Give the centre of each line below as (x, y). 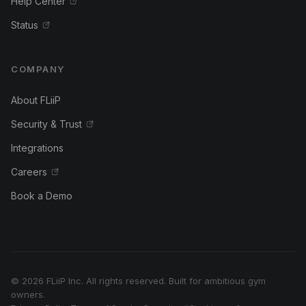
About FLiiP (36, 100)
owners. (28, 295)
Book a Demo (42, 196)
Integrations (37, 148)
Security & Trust (46, 124)
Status (25, 25)
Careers (29, 172)
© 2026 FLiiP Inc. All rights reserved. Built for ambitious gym (138, 281)
